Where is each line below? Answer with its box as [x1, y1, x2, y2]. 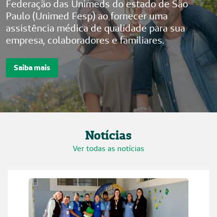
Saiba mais [14, 62, 50, 73]
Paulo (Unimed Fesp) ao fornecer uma [6, 10, 168, 23]
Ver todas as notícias [73, 143, 144, 154]
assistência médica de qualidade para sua [6, 22, 185, 35]
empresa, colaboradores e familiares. [6, 34, 164, 47]
